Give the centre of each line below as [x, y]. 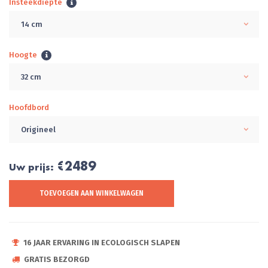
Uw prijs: [33, 167]
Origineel [38, 129]
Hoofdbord [29, 107]
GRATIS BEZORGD [57, 259]
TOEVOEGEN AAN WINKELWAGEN [92, 194]
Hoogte [23, 54]
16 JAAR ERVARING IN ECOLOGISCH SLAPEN [102, 242]
